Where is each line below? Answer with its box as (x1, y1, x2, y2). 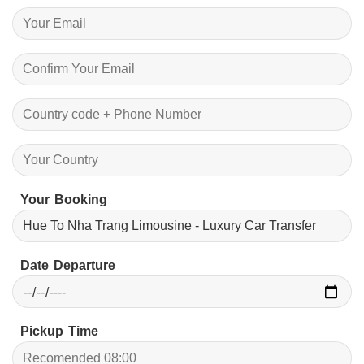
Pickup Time (20, 324, 98, 339)
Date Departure (20, 258, 115, 273)
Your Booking (20, 193, 107, 207)
